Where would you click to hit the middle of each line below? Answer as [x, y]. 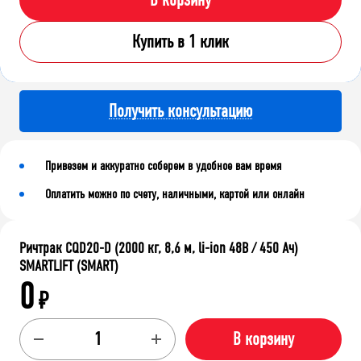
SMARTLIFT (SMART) [69, 266]
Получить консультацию [180, 111]
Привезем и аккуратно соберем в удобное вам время [163, 166]
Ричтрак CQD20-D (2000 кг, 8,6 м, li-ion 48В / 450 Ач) [159, 249]
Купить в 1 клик [180, 42]
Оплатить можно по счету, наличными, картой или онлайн [175, 194]
